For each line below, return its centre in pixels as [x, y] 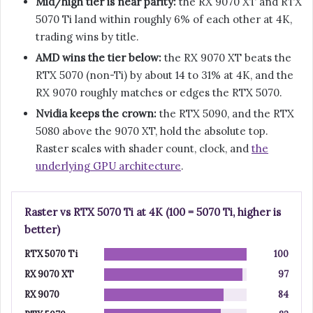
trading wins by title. [87, 37]
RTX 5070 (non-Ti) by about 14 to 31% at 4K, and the [165, 75]
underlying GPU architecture [108, 166]
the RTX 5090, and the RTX [225, 114]
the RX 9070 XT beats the [226, 58]
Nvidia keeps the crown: [96, 114]
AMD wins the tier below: [99, 58]
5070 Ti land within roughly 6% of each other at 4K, [164, 20]
